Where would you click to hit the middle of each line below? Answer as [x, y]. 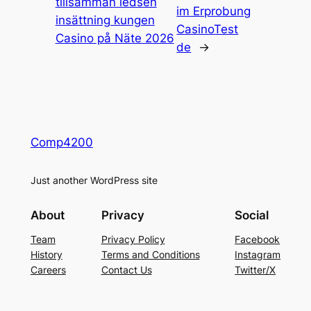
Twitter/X [255, 269]
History [46, 254]
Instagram [258, 254]
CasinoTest [208, 30]
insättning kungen [105, 20]
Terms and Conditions [150, 254]
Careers [48, 269]
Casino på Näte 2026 [115, 39]
